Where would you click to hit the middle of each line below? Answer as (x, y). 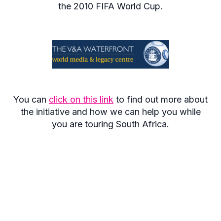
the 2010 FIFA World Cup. (110, 6)
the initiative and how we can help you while (110, 112)
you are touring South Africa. (110, 124)
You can (31, 100)
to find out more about (161, 100)
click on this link (81, 100)
